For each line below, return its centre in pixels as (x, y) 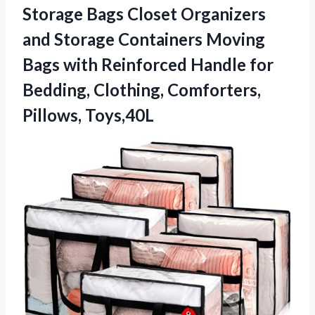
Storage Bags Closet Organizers (144, 13)
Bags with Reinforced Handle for (148, 64)
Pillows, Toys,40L (88, 115)
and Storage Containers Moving (144, 39)
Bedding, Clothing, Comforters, (142, 89)
